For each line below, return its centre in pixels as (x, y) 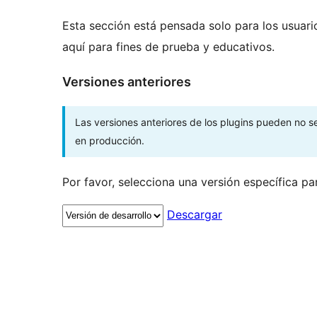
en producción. (110, 141)
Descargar (195, 215)
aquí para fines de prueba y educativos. (168, 47)
